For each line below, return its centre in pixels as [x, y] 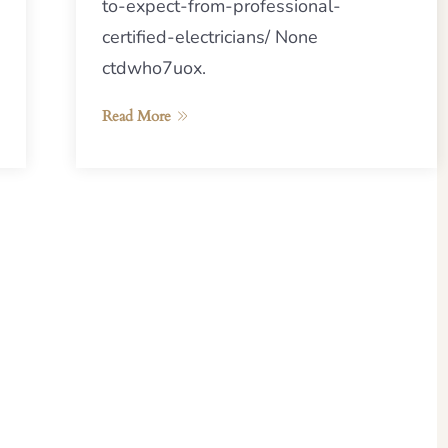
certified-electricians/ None [209, 36]
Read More [136, 115]
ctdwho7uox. [153, 67]
